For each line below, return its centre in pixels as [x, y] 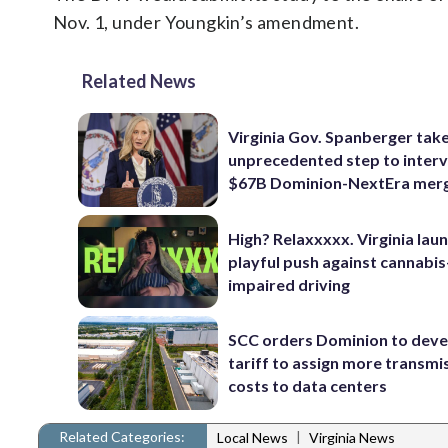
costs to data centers [308, 386]
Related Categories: [122, 436]
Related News [139, 81]
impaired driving [289, 284]
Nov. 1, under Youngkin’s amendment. [206, 22]
